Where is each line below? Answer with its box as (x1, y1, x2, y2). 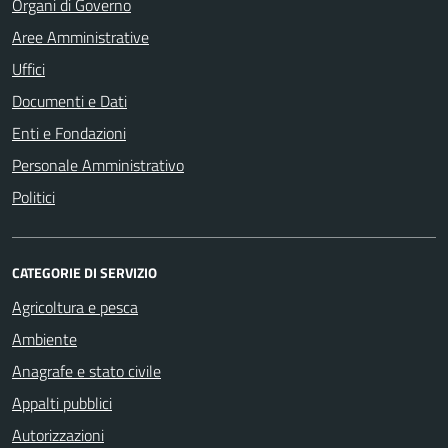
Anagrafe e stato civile (12, 359, 161, 383)
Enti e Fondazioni (12, 121, 126, 145)
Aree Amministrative (12, 25, 149, 49)
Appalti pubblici (12, 391, 112, 415)
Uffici (12, 57, 45, 81)
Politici (12, 185, 55, 209)
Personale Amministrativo (12, 153, 184, 177)
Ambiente (12, 327, 77, 351)
